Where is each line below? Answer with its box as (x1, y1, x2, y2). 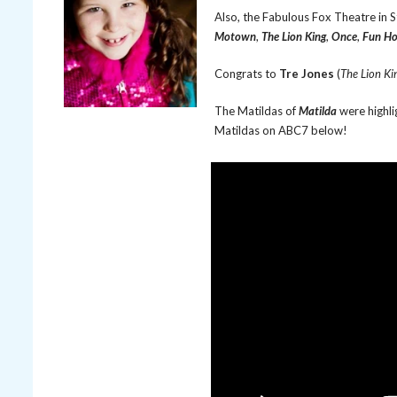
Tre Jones (279, 66, 334, 81)
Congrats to (214, 66, 279, 81)
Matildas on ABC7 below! (214, 123, 347, 137)
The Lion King (261, 29, 326, 43)
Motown (214, 29, 256, 43)
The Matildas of (214, 104, 299, 118)
